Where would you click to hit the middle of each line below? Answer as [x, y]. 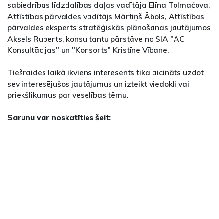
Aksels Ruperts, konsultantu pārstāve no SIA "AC [96, 39]
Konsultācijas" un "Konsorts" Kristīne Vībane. [88, 50]
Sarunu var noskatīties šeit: [60, 117]
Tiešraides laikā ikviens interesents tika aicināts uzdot [106, 72]
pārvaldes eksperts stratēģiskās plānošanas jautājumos [109, 27]
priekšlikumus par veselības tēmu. [68, 95]
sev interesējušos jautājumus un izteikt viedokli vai [98, 84]
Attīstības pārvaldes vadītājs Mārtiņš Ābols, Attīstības [106, 16]
